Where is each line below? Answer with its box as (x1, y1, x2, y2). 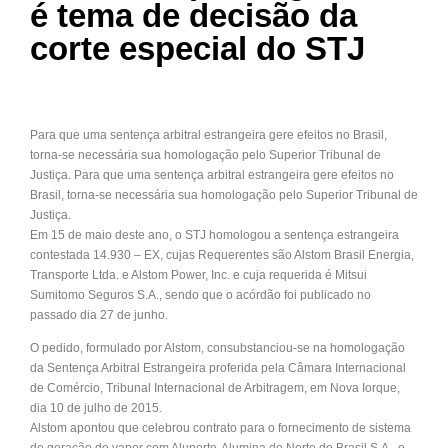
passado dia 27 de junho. (30, 308, 168, 323)
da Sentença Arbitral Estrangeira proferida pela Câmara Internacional (30, 361, 406, 376)
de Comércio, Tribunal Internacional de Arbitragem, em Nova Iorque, (30, 381, 400, 396)
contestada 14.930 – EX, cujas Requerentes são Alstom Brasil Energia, (30, 248, 414, 263)
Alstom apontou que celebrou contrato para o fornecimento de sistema (30, 421, 411, 436)
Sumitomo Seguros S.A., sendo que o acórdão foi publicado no (30, 288, 371, 303)
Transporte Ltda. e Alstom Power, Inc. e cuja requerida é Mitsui (30, 268, 367, 283)
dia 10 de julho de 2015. (30, 401, 162, 416)
